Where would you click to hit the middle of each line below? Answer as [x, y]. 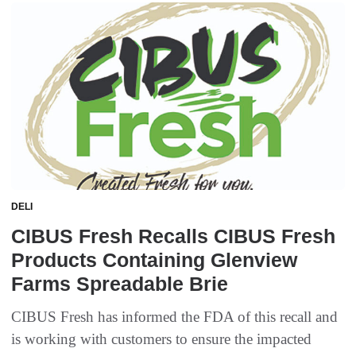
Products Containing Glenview [154, 260]
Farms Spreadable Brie [120, 284]
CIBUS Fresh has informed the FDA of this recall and [174, 317]
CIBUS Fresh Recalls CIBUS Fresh [173, 236]
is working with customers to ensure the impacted [161, 339]
